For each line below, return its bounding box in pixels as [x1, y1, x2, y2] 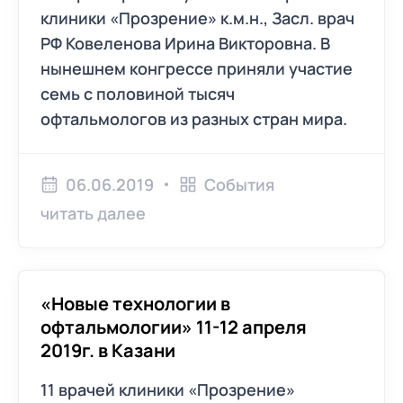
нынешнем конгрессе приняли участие [40, 58, 353, 79]
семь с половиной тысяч [40, 83, 235, 104]
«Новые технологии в [40, 291, 230, 316]
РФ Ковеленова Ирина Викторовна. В [40, 32, 330, 54]
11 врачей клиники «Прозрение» [40, 379, 295, 400]
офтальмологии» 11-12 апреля [40, 315, 307, 339]
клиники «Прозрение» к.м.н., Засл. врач [40, 7, 354, 29]
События [204, 174, 274, 195]
